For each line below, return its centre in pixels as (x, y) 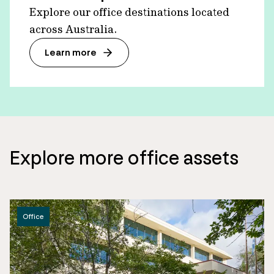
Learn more (71, 53)
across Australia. (73, 29)
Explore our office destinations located (129, 12)
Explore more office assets (124, 157)
